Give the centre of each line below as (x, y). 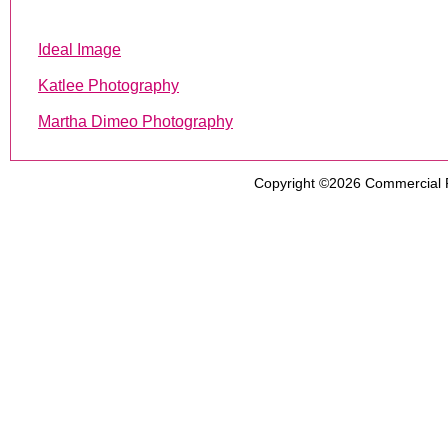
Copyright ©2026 (309, 183)
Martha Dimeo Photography (135, 121)
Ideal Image (79, 49)
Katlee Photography (108, 85)
